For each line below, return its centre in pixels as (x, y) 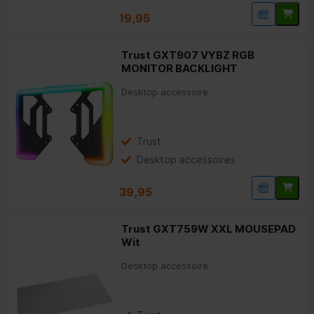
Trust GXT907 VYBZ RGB (188, 55)
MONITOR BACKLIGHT (180, 68)
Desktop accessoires (186, 159)
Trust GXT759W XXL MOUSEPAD (209, 228)
